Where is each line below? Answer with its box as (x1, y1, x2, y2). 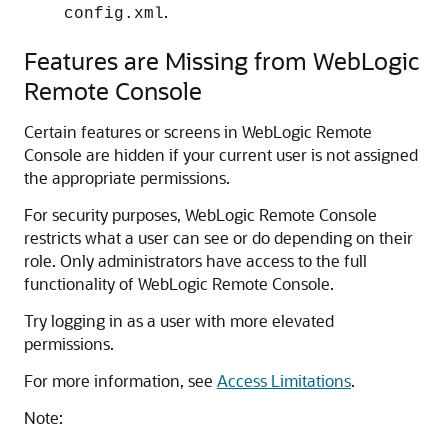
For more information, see (24, 370, 217, 391)
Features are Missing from (24, 45, 313, 76)
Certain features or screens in (24, 121, 242, 142)
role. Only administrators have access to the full (24, 250, 367, 271)
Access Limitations (217, 370, 351, 391)
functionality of (24, 273, 138, 294)
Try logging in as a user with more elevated (24, 310, 334, 331)
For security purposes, (24, 204, 185, 225)
